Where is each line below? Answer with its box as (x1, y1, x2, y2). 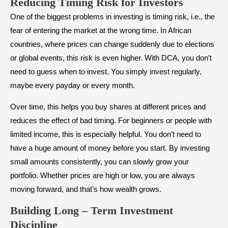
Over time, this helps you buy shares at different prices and (10, 102, 206, 111)
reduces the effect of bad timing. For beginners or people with (10, 116, 212, 125)
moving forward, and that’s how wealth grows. (10, 185, 161, 194)
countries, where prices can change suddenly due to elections (10, 40, 214, 49)
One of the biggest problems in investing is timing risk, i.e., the (10, 12, 215, 21)
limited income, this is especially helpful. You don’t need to (10, 130, 201, 139)
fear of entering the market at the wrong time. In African (10, 26, 191, 35)
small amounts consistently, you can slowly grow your (10, 157, 189, 166)
